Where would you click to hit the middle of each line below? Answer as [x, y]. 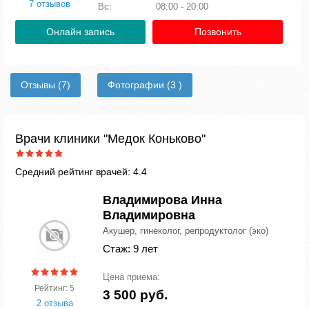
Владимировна [149, 215]
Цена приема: [131, 277]
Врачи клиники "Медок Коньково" [110, 139]
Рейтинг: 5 [54, 288]
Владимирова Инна [162, 200]
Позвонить [218, 32]
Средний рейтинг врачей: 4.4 [81, 172]
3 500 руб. [135, 295]
